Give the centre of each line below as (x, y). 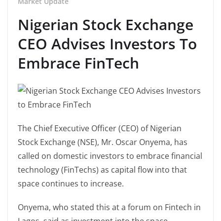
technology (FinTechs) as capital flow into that (102, 170)
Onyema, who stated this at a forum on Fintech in (109, 207)
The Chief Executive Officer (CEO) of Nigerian (100, 128)
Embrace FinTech (78, 63)
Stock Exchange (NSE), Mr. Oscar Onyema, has (103, 142)
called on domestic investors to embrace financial (110, 156)
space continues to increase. (71, 184)
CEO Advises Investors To (107, 44)
